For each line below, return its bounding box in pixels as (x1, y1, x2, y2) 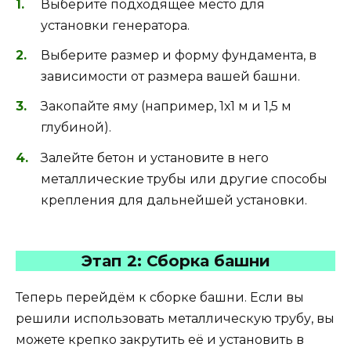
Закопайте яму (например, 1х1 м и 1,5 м (41, 99, 291, 114)
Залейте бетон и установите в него (41, 150, 269, 165)
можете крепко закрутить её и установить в (16, 331, 304, 347)
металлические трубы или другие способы (41, 171, 327, 186)
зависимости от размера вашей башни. (41, 69, 300, 85)
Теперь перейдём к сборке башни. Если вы (16, 289, 304, 305)
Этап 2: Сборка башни (81, 251, 270, 270)
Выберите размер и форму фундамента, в (41, 48, 317, 63)
